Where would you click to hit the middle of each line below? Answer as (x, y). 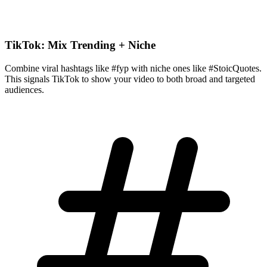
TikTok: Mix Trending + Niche (80, 45)
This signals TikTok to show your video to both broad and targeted (130, 79)
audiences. (24, 89)
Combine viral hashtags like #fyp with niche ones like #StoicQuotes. (133, 68)
